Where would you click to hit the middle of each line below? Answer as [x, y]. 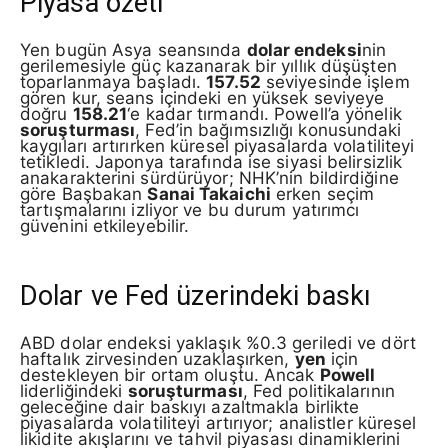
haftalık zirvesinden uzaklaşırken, [157, 359]
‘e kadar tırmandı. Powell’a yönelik [264, 114]
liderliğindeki [74, 391]
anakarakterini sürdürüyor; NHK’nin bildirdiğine [209, 178]
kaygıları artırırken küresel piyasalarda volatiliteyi [217, 146]
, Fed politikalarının [318, 391]
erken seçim [322, 194]
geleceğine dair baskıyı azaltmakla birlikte [190, 407]
